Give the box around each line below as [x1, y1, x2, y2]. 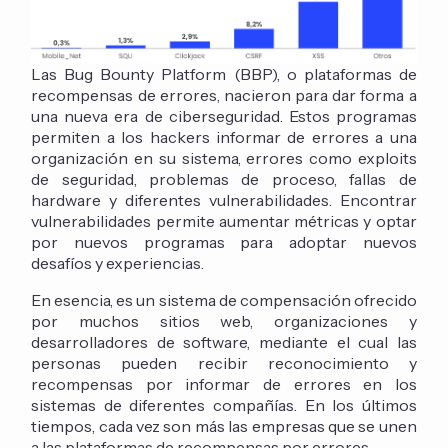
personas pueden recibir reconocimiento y [31, 353, 417, 374]
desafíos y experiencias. [31, 253, 205, 274]
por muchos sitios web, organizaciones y [31, 311, 417, 332]
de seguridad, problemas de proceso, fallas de [31, 169, 417, 190]
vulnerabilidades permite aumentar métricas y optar [31, 211, 417, 232]
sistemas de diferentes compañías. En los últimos [31, 395, 417, 416]
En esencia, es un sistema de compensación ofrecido [31, 290, 417, 311]
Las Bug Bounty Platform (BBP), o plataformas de [31, 64, 417, 85]
